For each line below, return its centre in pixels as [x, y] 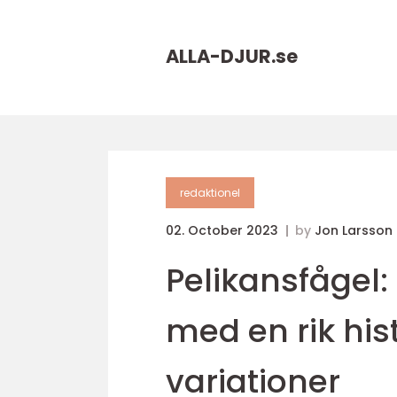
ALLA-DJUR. [221, 56]
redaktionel [210, 193]
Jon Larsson [354, 230]
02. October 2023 [224, 230]
